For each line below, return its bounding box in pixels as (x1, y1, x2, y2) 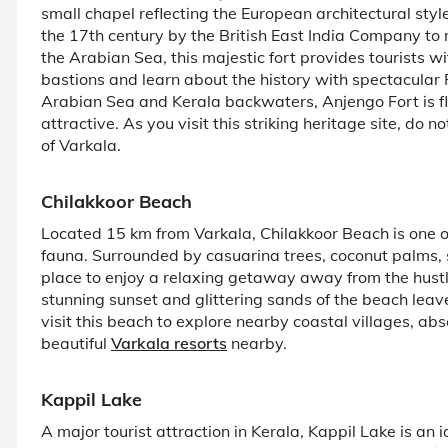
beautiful (41, 332, 111, 353)
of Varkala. (41, 134, 121, 155)
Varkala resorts (111, 332, 227, 353)
